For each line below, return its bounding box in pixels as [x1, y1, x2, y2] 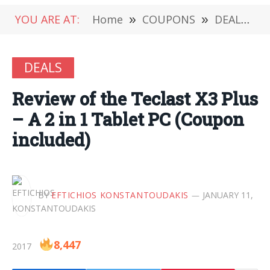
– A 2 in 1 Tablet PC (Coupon [12, 108, 244, 131]
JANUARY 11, [202, 189, 253, 201]
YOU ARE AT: [15, 12, 80, 27]
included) [12, 128, 90, 151]
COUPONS [142, 12, 195, 27]
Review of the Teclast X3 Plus [12, 87, 258, 110]
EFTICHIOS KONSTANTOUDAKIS [51, 189, 189, 201]
